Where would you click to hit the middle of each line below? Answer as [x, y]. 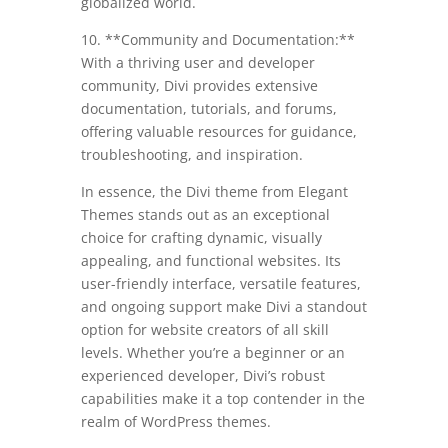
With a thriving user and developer [197, 62]
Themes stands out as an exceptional [205, 214]
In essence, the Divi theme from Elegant [214, 191]
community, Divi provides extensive [199, 85]
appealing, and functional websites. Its [210, 260]
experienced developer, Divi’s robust [202, 375]
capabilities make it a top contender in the [222, 398]
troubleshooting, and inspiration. [191, 154]
